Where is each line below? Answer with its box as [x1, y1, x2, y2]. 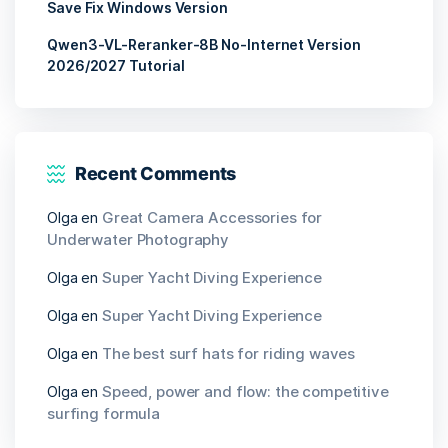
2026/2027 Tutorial [47, 57, 185, 75]
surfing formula [47, 404, 160, 424]
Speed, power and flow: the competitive [101, 382, 389, 402]
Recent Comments [75, 163, 237, 185]
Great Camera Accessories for [101, 208, 323, 228]
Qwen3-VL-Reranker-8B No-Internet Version [47, 36, 361, 54]
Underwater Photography [47, 230, 230, 250]
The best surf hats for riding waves [101, 344, 356, 364]
